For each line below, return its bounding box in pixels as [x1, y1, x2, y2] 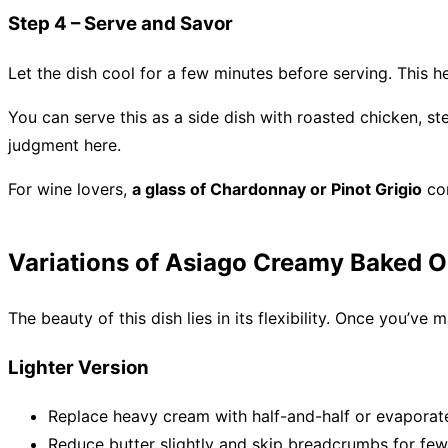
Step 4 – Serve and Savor [8, 12, 233, 36]
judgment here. [8, 135, 121, 156]
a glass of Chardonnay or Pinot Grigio [132, 179, 422, 200]
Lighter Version [8, 355, 149, 379]
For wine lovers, [8, 179, 132, 200]
